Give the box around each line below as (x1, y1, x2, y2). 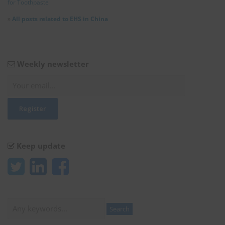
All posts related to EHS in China (12, 15, 108, 24)
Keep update (15, 141, 65, 151)
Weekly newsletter (15, 59, 89, 69)
